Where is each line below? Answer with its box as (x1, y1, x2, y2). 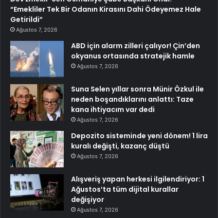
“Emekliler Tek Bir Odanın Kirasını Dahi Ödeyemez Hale (10, 4, 201, 14)
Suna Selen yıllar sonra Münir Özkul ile (71, 84, 204, 94)
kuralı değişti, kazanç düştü (71, 141, 169, 151)
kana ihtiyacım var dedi (71, 104, 155, 114)
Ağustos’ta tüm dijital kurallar (71, 184, 179, 194)
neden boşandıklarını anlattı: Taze (71, 94, 194, 104)
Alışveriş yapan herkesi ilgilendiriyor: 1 (71, 174, 204, 184)
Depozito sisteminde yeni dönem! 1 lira (71, 130, 208, 141)
